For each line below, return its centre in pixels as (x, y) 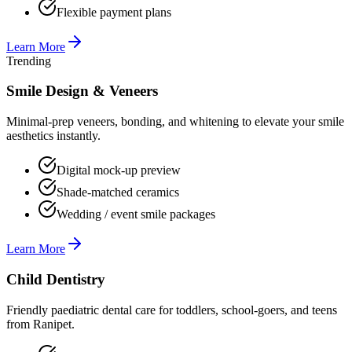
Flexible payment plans (114, 12)
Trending (29, 60)
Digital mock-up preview (119, 170)
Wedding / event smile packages (136, 214)
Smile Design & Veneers (82, 91)
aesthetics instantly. (53, 136)
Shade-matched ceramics (118, 192)
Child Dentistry (56, 279)
